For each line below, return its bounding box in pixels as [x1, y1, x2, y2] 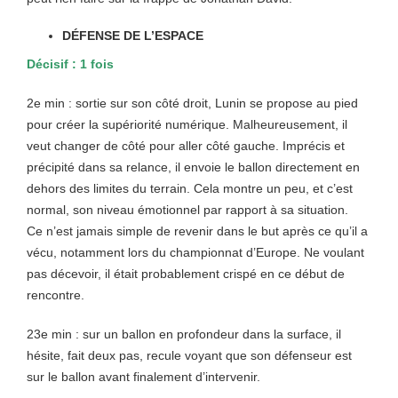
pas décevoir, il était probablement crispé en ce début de [27, 267, 345, 281]
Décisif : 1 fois [27, 57, 114, 71]
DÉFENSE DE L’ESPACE [62, 28, 203, 43]
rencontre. [27, 288, 84, 302]
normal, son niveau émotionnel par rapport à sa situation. [27, 203, 348, 217]
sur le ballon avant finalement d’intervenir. [27, 370, 260, 384]
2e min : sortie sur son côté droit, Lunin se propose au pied [27, 96, 358, 110]
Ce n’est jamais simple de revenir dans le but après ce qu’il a [27, 224, 368, 238]
